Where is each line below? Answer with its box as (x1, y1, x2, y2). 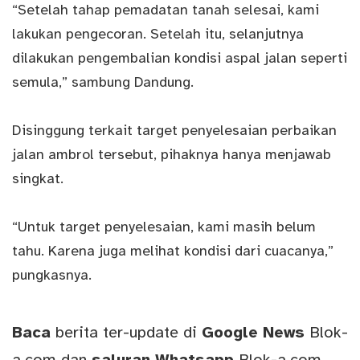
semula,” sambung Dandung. (12, 73, 194, 92)
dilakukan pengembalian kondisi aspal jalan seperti (12, 49, 347, 67)
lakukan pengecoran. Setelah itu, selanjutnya (12, 25, 304, 43)
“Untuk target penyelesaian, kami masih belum (12, 218, 316, 236)
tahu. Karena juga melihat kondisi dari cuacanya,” (12, 242, 333, 260)
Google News (202, 322, 309, 343)
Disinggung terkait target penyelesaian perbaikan (12, 121, 337, 140)
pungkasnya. (12, 266, 92, 284)
